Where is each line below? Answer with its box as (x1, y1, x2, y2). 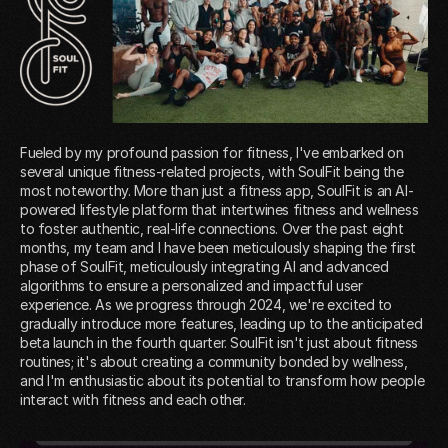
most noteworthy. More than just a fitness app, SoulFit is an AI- (20, 181, 414, 199)
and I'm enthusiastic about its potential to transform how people (20, 371, 425, 389)
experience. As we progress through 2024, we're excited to (20, 295, 393, 313)
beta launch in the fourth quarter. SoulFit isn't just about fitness (20, 333, 418, 351)
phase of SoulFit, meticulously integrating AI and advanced (20, 257, 389, 275)
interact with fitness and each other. (20, 390, 246, 408)
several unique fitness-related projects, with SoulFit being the (20, 162, 404, 180)
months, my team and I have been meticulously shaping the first (20, 238, 416, 256)
